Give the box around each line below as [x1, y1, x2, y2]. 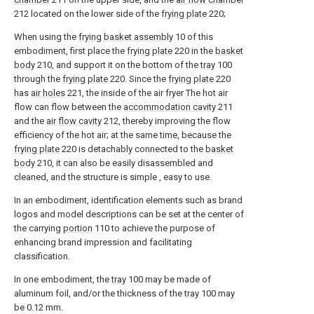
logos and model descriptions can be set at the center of [14, 209, 244, 219]
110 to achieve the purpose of [93, 223, 215, 233]
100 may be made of [126, 274, 211, 285]
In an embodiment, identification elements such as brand [14, 195, 243, 205]
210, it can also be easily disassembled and [35, 158, 213, 168]
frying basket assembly [78, 32, 173, 42]
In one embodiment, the [14, 274, 111, 285]
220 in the [172, 46, 215, 56]
